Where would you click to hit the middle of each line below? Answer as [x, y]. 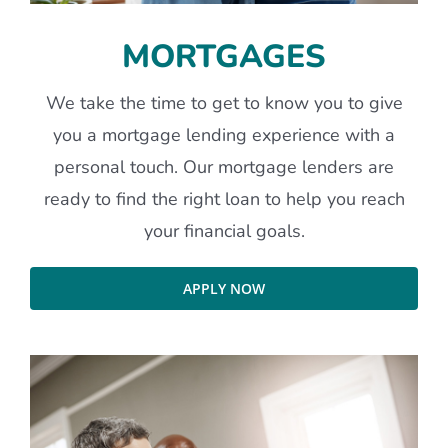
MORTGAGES [224, 57]
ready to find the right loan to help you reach [224, 199]
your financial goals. [224, 231]
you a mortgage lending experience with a [224, 135]
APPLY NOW [224, 289]
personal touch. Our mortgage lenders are [224, 167]
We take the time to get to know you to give [224, 103]
